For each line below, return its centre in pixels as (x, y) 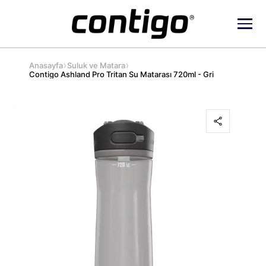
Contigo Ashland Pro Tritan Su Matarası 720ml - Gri (122, 74)
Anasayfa (46, 65)
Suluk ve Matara (96, 65)
